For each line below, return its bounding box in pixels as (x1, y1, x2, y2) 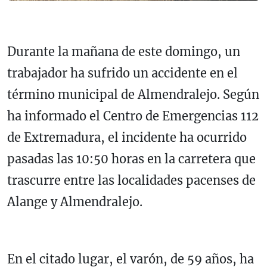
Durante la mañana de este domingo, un (7, 44, 240, 60)
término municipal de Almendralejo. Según (7, 87, 259, 103)
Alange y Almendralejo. (7, 194, 142, 210)
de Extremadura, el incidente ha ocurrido (7, 130, 247, 145)
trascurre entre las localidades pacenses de (7, 173, 256, 188)
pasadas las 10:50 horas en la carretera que (7, 151, 256, 167)
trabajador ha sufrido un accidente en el (7, 66, 238, 81)
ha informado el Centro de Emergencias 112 (7, 108, 259, 124)
